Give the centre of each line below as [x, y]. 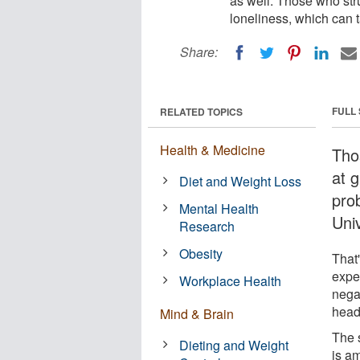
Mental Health [219, 208]
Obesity [201, 253]
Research [207, 226]
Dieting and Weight [234, 345]
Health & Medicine [213, 149]
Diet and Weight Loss [241, 181]
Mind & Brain [197, 313]
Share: [199, 52]
